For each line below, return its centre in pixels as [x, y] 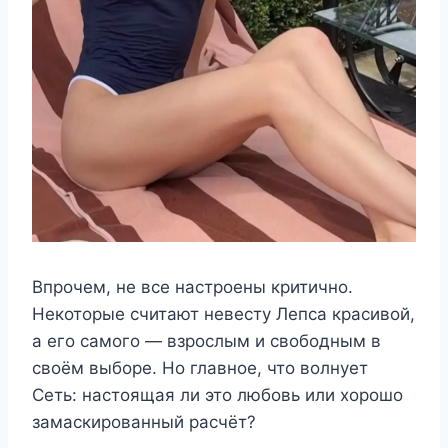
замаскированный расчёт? [144, 422]
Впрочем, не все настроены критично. [192, 287]
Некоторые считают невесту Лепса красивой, [223, 314]
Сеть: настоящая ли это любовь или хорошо [217, 395]
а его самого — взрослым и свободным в [206, 341]
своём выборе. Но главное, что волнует [200, 368]
